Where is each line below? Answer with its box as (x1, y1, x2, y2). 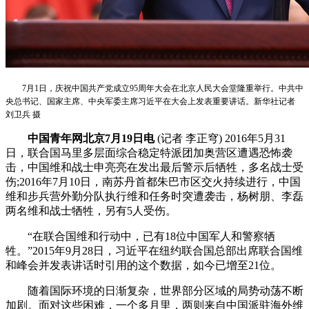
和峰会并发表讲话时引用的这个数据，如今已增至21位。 (6, 259, 281, 271)
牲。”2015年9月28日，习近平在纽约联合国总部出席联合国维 (6, 244, 303, 257)
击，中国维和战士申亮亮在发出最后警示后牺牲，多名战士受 (6, 161, 303, 173)
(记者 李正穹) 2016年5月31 (157, 132, 286, 144)
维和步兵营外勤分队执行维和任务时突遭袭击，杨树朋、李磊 (6, 190, 303, 202)
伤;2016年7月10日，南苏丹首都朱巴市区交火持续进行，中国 (6, 175, 301, 188)
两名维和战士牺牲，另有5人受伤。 (6, 204, 177, 217)
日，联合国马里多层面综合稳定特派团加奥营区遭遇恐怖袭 (6, 146, 292, 159)
